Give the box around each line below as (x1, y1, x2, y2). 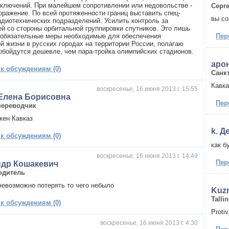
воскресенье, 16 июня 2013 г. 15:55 (96, 85, 198, 93)
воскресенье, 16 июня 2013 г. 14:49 (96, 152, 198, 159)
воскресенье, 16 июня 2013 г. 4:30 (100, 219, 198, 226)
